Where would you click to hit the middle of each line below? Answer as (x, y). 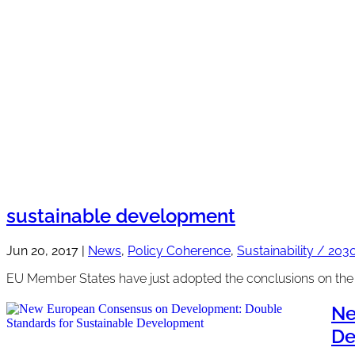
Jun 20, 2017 (42, 250)
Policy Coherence (179, 250)
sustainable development (121, 216)
